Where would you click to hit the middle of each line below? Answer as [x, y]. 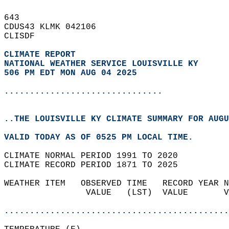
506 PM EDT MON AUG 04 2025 [71, 73]
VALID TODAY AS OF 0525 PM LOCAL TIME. [104, 138]
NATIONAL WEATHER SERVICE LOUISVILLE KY [101, 64]
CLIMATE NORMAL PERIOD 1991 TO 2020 [96, 156]
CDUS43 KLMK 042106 [55, 27]
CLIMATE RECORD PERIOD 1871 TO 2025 [96, 165]
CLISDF [25, 36]
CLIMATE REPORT [42, 55]
